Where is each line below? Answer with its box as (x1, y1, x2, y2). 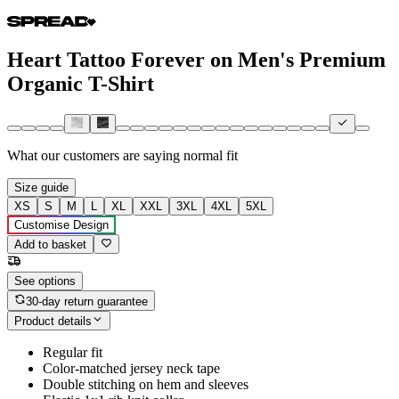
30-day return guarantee (26, 294, 149, 308)
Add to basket (14, 238, 86, 252)
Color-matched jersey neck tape (43, 361, 220, 377)
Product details (14, 314, 92, 329)
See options (14, 274, 76, 289)
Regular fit (43, 345, 102, 361)
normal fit (183, 148, 238, 164)
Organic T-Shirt (7, 71, 154, 95)
